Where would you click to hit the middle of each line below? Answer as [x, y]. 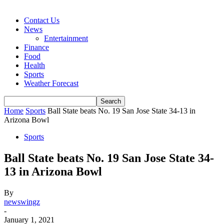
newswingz [22, 201]
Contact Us [42, 20]
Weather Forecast [51, 83]
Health [34, 65]
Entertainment [66, 38]
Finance [36, 47]
